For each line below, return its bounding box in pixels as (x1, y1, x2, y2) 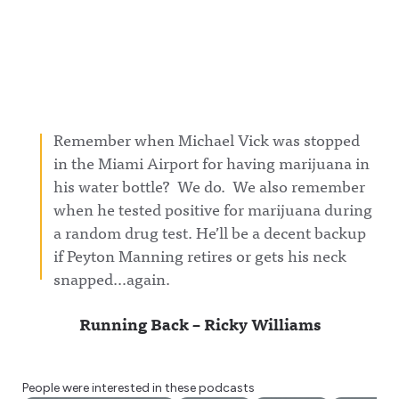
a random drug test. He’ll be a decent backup (53, 219, 366, 245)
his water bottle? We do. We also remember (53, 173, 365, 199)
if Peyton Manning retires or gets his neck (53, 242, 346, 268)
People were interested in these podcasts (22, 380, 255, 395)
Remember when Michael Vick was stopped (53, 126, 360, 152)
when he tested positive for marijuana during (53, 196, 372, 222)
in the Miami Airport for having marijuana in (53, 150, 370, 175)
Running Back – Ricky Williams (78, 311, 321, 337)
